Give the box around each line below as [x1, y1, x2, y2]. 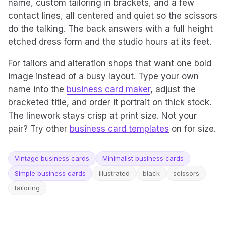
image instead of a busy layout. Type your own [8, 71, 199, 81]
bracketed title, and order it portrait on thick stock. [8, 97, 211, 107]
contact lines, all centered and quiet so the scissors [8, 11, 217, 21]
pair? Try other [8, 124, 70, 134]
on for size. [169, 124, 216, 134]
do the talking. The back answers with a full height [8, 24, 213, 34]
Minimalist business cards [102, 154, 184, 162]
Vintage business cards [15, 154, 89, 162]
